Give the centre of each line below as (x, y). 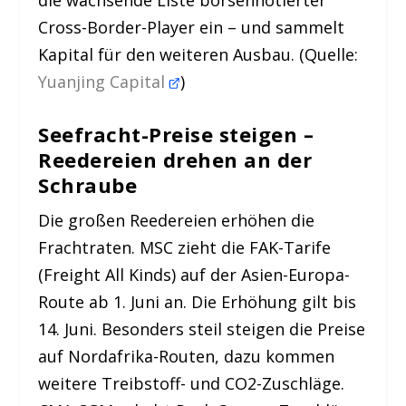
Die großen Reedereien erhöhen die (177, 221)
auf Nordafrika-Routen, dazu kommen (187, 357)
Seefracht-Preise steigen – (176, 135)
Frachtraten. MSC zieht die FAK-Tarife (185, 248)
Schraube (88, 185)
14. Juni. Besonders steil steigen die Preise (202, 329)
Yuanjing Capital (104, 82)
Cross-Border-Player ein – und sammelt (192, 28)
